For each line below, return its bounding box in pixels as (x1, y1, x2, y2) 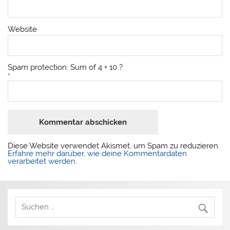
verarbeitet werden (8, 157, 76, 166)
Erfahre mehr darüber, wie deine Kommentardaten (8, 149, 187, 159)
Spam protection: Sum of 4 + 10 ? (8, 63, 123, 72)
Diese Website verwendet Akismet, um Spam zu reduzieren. (8, 141, 220, 151)
